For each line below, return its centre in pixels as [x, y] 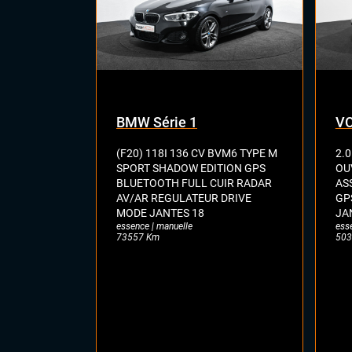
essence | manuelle [154, 226]
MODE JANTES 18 [160, 213]
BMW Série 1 [157, 122]
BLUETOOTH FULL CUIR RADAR [194, 183]
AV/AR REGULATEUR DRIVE [184, 198]
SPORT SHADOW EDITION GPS [191, 168]
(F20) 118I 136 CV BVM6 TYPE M [197, 153]
